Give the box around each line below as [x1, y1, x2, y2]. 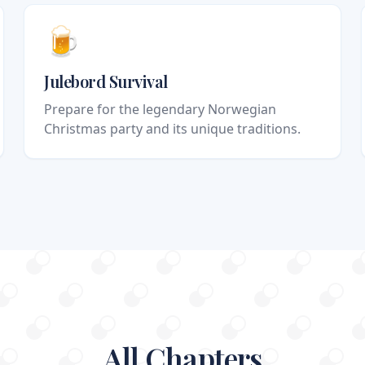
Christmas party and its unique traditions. [44, 120, 301, 139]
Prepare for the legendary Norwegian [44, 100, 277, 119]
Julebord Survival [44, 70, 168, 93]
